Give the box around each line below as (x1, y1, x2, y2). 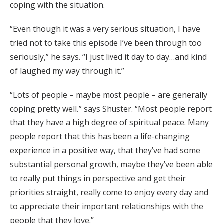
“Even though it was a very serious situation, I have (10, 23, 200, 35)
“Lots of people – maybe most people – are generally (10, 89, 207, 101)
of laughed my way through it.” (10, 65, 124, 77)
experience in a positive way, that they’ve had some (10, 145, 200, 156)
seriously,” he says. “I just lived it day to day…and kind (10, 51, 207, 63)
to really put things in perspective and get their (10, 173, 186, 184)
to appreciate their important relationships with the (10, 201, 203, 212)
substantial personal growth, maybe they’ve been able (10, 159, 213, 170)
